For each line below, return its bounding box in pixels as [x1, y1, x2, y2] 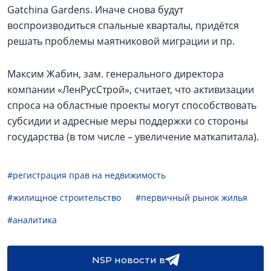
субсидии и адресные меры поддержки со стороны [7, 114, 248, 128]
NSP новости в [91, 254, 165, 266]
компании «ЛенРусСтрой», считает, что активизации [7, 83, 254, 96]
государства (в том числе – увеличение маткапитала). [7, 130, 259, 143]
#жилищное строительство [7, 192, 121, 203]
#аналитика [7, 214, 57, 226]
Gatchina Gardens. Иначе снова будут [7, 3, 183, 16]
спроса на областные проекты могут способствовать [7, 99, 256, 112]
